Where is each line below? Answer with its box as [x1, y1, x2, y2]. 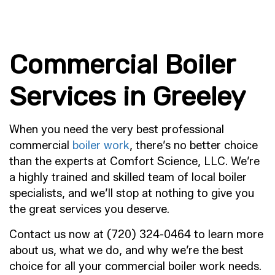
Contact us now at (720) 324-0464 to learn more [9, 227, 263, 241]
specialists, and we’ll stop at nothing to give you [9, 186, 254, 200]
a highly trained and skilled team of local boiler [9, 170, 247, 184]
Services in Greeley [9, 80, 246, 112]
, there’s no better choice [130, 138, 258, 152]
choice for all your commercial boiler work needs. [9, 259, 261, 273]
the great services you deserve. [9, 202, 169, 216]
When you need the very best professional [9, 122, 224, 136]
